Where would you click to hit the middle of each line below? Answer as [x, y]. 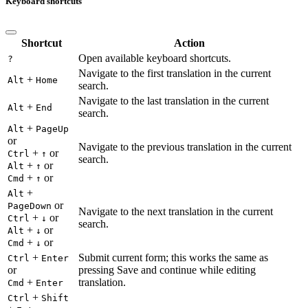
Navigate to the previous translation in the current [185, 146]
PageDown [30, 206]
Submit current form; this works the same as [173, 257]
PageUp [52, 129]
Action [189, 43]
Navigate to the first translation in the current [175, 73]
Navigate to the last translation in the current [174, 100]
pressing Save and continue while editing [167, 269]
